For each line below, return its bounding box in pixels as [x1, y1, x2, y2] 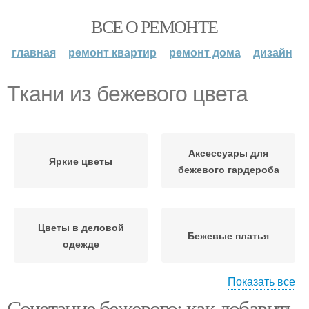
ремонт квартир [68, 44, 157, 60]
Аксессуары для [188, 146, 268, 159]
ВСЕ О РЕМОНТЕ [91, 14, 218, 38]
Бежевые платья [188, 228, 269, 242]
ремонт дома [168, 44, 241, 60]
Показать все [228, 273, 295, 289]
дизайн [252, 44, 292, 60]
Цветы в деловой [37, 220, 124, 234]
